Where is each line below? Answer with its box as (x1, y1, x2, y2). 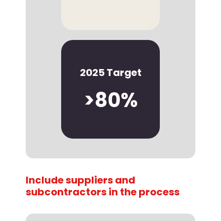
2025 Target (79, 66, 142, 80)
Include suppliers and (26, 173, 135, 187)
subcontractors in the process (26, 185, 180, 199)
